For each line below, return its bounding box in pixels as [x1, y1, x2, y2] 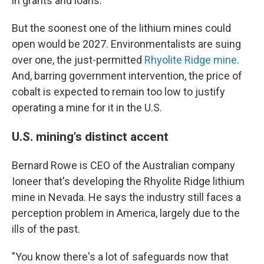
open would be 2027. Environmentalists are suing [12, 38, 241, 50]
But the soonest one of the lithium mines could [12, 22, 231, 34]
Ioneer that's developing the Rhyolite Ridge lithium [12, 175, 245, 187]
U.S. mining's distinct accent [12, 129, 169, 144]
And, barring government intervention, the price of [12, 70, 242, 82]
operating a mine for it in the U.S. [12, 101, 162, 114]
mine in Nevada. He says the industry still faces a [12, 191, 241, 203]
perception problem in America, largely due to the [12, 207, 240, 219]
